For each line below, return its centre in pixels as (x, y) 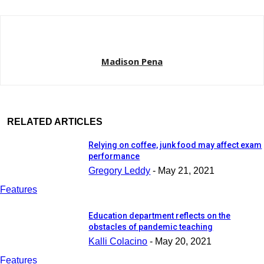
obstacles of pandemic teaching (151, 227)
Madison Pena (132, 61)
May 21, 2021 (187, 171)
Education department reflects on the (160, 216)
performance (114, 156)
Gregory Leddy (120, 171)
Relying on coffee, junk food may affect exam (175, 145)
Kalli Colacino (118, 242)
